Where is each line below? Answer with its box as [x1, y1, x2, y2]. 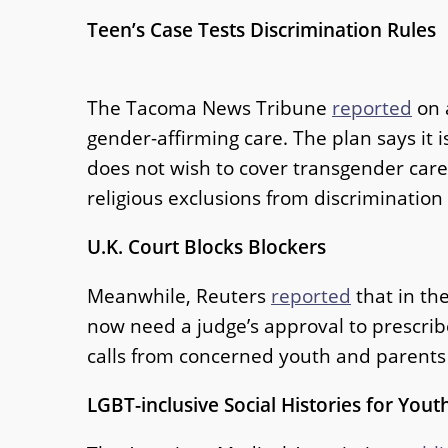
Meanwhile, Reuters [87, 282, 271, 310]
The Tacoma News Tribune [87, 93, 332, 121]
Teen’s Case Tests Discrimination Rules [87, 15, 436, 43]
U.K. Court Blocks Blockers [87, 232, 326, 260]
